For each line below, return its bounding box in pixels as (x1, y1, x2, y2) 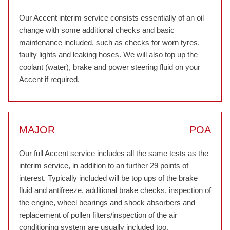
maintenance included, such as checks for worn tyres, (19, 38, 200, 47)
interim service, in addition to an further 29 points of (19, 161, 188, 170)
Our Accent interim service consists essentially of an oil (19, 13, 204, 22)
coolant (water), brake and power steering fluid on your (19, 63, 200, 71)
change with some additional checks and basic (19, 26, 175, 34)
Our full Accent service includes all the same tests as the (19, 149, 208, 158)
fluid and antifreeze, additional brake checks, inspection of (19, 186, 211, 195)
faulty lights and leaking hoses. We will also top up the (19, 50, 198, 59)
